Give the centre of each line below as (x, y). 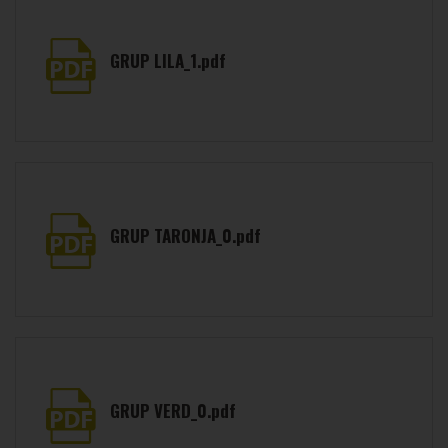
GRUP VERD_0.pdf (173, 410)
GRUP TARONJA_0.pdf (186, 235)
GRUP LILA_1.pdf (168, 60)
